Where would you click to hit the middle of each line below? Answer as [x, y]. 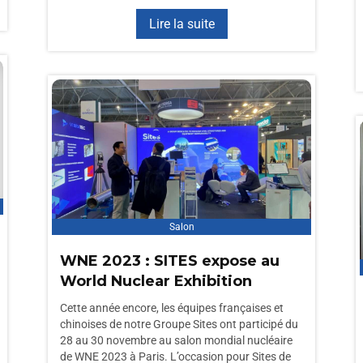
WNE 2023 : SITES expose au [170, 261]
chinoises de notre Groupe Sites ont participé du [179, 324]
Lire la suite [181, 24]
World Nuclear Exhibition [156, 281]
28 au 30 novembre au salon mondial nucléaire [176, 340]
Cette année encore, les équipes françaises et [172, 308]
